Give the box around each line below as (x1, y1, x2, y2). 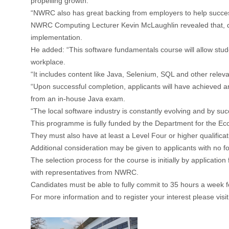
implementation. (31, 33, 82, 42)
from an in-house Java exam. (31, 95, 125, 103)
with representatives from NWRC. (31, 168, 139, 177)
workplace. (31, 58, 65, 66)
